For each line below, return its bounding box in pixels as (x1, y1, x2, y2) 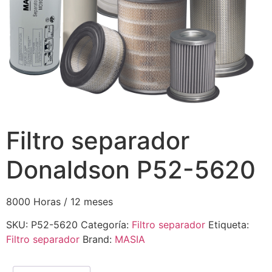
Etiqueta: (208, 219, 249, 231)
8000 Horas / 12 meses (6, 195, 113, 208)
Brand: (83, 233, 115, 246)
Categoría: (81, 219, 132, 231)
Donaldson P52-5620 (6, 155, 256, 185)
